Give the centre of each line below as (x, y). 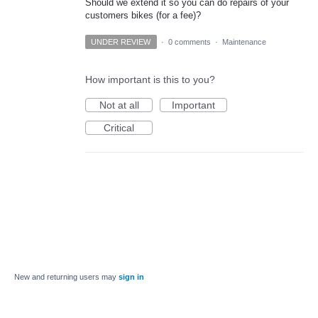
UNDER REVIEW (121, 42)
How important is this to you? (150, 80)
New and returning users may (66, 277)
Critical (119, 128)
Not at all (119, 105)
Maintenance (244, 42)
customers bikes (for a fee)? (143, 16)
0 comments (189, 42)
